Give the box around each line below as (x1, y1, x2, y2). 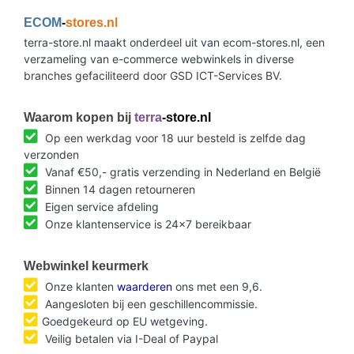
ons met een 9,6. (172, 279, 262, 293)
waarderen (117, 279, 172, 293)
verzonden (24, 147, 79, 161)
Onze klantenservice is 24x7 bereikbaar (42, 217, 251, 231)
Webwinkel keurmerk (24, 258, 149, 273)
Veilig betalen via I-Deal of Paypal (42, 331, 218, 345)
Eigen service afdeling (42, 199, 159, 213)
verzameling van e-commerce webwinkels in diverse (24, 51, 294, 66)
